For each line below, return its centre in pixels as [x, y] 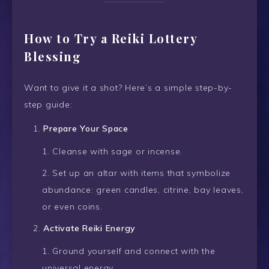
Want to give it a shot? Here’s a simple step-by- [128, 87]
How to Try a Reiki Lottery [110, 38]
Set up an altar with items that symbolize [141, 173]
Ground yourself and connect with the [134, 251]
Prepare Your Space [86, 129]
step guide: [48, 104]
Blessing [53, 56]
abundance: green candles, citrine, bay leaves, [143, 190]
